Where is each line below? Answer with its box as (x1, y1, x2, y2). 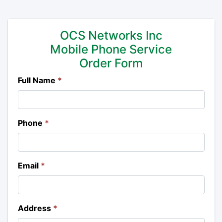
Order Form (79, 56, 143, 70)
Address (17, 203, 53, 213)
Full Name (17, 75, 57, 85)
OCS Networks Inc (59, 28, 163, 43)
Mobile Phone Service (50, 42, 172, 56)
